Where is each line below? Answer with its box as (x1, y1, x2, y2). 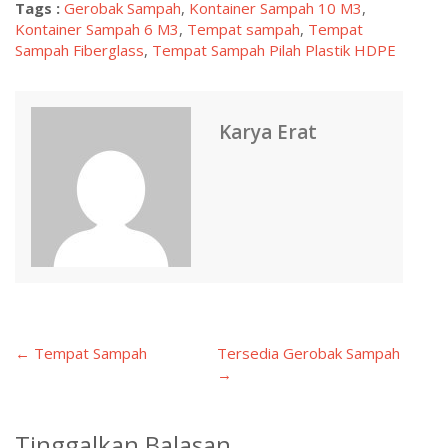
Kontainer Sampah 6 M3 (15, 19, 179, 40)
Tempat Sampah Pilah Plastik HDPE (152, 40, 396, 61)
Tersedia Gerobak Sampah (216, 343, 400, 364)
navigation (14, 401, 141, 440)
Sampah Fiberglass (15, 40, 144, 61)
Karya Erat (219, 119, 317, 146)
